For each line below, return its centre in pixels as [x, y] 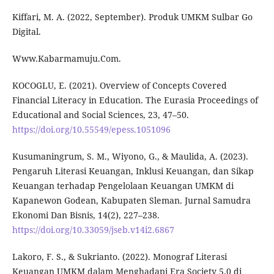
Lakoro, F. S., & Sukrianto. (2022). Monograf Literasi [119, 256]
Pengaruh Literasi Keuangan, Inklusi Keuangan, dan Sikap [133, 171]
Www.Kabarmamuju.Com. [66, 58]
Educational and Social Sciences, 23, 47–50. [100, 114]
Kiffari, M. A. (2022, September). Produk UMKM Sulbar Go [132, 17]
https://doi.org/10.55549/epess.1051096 [91, 129]
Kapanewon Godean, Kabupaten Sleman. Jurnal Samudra [131, 200]
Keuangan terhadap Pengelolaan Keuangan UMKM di [123, 185]
